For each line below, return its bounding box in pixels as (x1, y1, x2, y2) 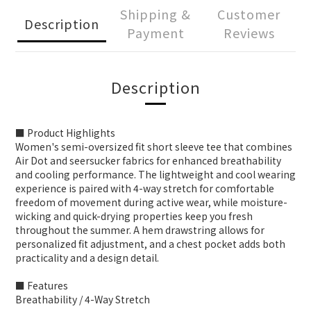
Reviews (223, 24, 275, 42)
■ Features (15, 278, 68, 292)
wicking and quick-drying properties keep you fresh (15, 209, 253, 223)
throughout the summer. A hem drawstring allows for (15, 223, 264, 237)
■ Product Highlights (15, 126, 115, 140)
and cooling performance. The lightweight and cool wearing (15, 167, 296, 181)
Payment (126, 24, 185, 42)
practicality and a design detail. (15, 251, 159, 264)
